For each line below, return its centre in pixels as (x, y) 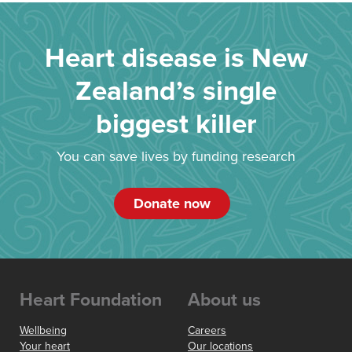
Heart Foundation (91, 301)
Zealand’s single (176, 92)
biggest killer (176, 125)
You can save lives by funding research (176, 157)
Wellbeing (43, 331)
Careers (207, 331)
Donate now (172, 204)
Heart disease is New (176, 59)
